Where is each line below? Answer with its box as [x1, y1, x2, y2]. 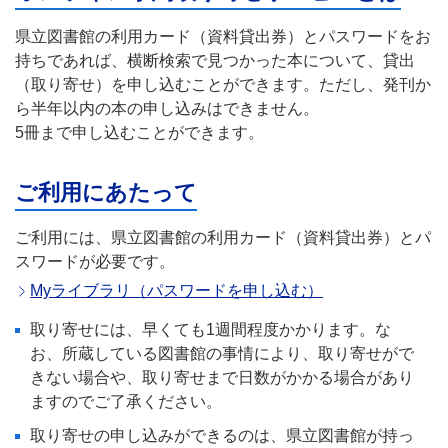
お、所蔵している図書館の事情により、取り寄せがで [30, 345, 414, 363]
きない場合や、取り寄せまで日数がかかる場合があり [30, 369, 414, 387]
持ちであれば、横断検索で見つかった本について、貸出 [15, 52, 415, 70]
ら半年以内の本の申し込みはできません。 [15, 100, 319, 118]
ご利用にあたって [15, 180, 197, 206]
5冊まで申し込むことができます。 [15, 124, 264, 142]
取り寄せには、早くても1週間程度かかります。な [30, 321, 391, 339]
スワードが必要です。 [15, 253, 175, 271]
